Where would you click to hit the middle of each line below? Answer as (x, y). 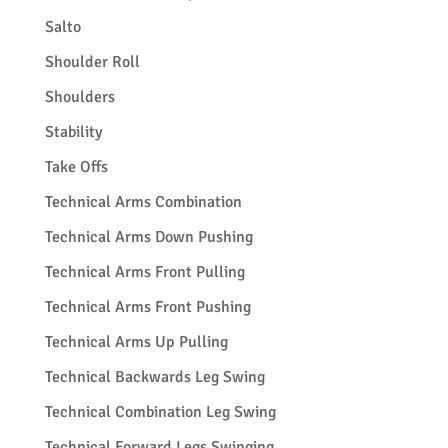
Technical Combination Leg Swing (160, 412)
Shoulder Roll (92, 62)
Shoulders (79, 97)
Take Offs (76, 167)
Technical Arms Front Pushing (147, 307)
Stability (73, 132)
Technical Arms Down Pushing (148, 237)
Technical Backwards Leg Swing (154, 377)
